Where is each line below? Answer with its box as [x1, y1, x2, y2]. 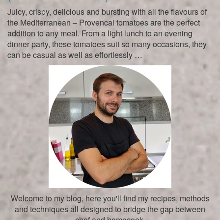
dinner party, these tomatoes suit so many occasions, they [7, 38, 207, 50]
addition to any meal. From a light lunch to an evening [7, 27, 192, 39]
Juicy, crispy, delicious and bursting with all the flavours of [7, 6, 207, 18]
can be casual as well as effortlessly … [7, 49, 142, 61]
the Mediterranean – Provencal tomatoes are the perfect [7, 17, 200, 28]
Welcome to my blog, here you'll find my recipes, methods [10, 192, 210, 204]
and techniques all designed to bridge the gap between [15, 203, 205, 215]
